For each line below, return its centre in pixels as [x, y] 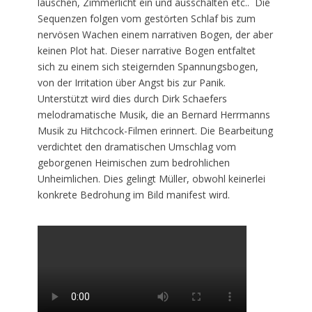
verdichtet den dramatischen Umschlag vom [137, 147]
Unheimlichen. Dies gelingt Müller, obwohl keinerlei [151, 179]
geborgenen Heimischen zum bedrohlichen [134, 163]
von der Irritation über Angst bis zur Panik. [132, 83]
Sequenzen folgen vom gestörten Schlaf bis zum [147, 18]
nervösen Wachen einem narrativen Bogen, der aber [155, 34]
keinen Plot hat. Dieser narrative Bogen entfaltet [147, 50]
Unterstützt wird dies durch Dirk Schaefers [132, 99]
